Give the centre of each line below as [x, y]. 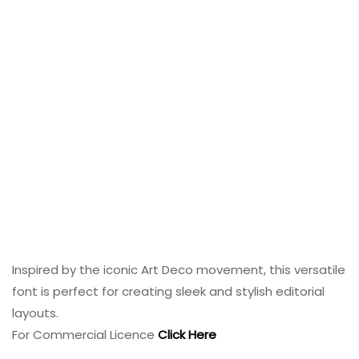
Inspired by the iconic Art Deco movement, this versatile [179, 270]
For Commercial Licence [85, 335]
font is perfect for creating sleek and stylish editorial [168, 292]
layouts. [37, 313]
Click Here [187, 335]
